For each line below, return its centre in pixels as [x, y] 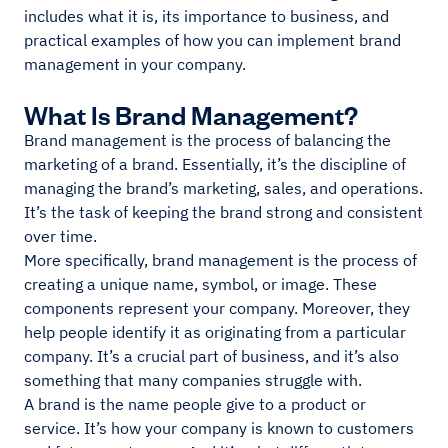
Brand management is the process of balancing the [207, 140]
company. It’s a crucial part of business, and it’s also [211, 356]
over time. [60, 236]
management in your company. [135, 64]
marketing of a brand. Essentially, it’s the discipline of [215, 164]
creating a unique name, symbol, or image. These [200, 284]
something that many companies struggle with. [193, 380]
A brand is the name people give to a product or [195, 404]
